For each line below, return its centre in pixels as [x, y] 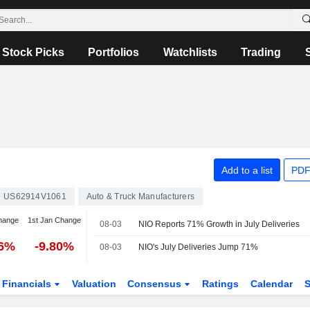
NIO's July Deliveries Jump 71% [199, 247]
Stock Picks [34, 52]
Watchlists [190, 52]
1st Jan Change [55, 220]
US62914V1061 [35, 197]
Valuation [94, 284]
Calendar [271, 284]
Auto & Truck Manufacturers [140, 197]
